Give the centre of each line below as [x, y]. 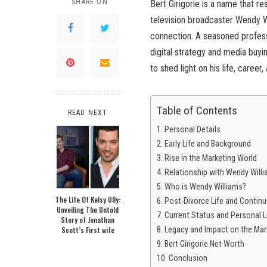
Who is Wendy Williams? [205, 187]
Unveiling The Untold [88, 210]
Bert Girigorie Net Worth [204, 244]
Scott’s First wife [88, 230]
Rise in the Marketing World [210, 159]
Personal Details [192, 130]
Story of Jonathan [88, 220]
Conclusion [188, 259]
